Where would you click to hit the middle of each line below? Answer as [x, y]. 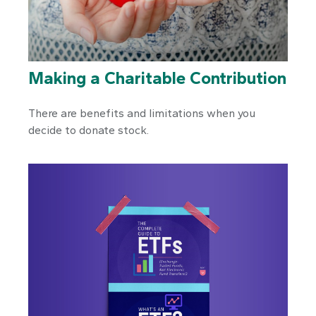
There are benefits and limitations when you [142, 114]
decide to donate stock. [89, 130]
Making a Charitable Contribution [157, 78]
